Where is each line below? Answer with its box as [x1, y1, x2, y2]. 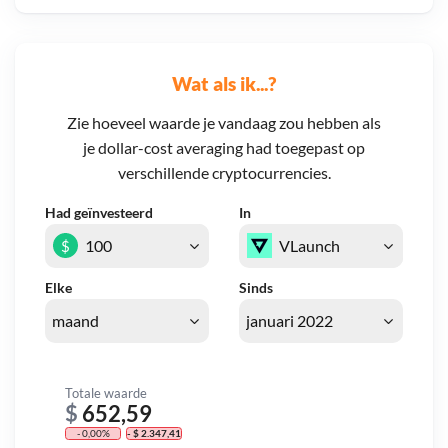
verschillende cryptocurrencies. [117, 163, 331, 183]
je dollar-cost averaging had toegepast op [83, 138, 365, 158]
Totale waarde [65, 384, 147, 401]
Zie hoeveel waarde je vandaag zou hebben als [67, 113, 381, 133]
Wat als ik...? [172, 71, 276, 95]
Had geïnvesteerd [45, 204, 153, 222]
